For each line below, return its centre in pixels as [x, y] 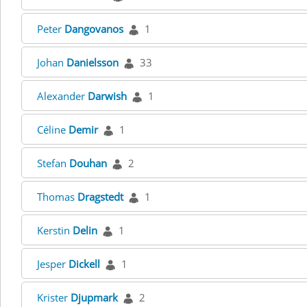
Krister [54, 297]
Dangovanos [94, 29]
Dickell [84, 264]
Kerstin [55, 230]
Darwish [107, 96]
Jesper [53, 264]
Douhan [88, 163]
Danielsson [93, 62]
